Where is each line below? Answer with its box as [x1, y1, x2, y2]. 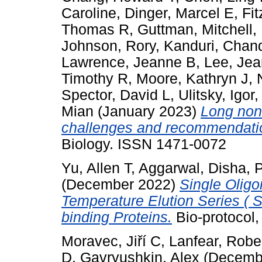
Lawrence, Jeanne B [61, 54, 196, 71]
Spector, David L [61, 87, 170, 104]
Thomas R [61, 22, 129, 38]
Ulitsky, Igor [178, 87, 254, 104]
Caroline [61, 5, 116, 22]
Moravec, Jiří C [61, 233, 161, 249]
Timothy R [61, 71, 128, 87]
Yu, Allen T [61, 160, 131, 177]
